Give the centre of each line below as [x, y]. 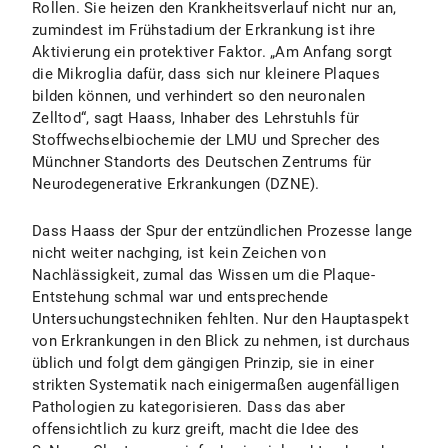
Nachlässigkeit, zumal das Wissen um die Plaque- [203, 275]
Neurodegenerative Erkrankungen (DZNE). [176, 184]
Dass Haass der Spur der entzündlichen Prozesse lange [222, 231]
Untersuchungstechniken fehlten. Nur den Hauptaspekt [220, 319]
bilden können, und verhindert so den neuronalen [198, 96]
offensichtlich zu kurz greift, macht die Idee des [196, 429]
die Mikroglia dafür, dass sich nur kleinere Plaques [206, 74]
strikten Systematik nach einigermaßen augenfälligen [215, 385]
